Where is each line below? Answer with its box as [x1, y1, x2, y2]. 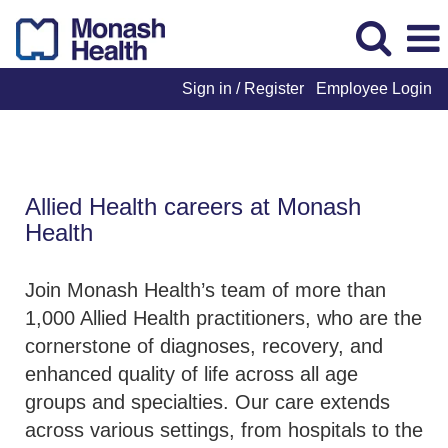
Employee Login [316, 80, 432, 97]
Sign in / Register [181, 80, 304, 97]
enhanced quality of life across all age [25, 363, 358, 385]
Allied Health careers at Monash [25, 193, 361, 220]
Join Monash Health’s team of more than [25, 279, 386, 301]
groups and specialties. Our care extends [25, 391, 390, 413]
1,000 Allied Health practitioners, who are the [25, 307, 422, 329]
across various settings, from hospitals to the [25, 419, 423, 441]
